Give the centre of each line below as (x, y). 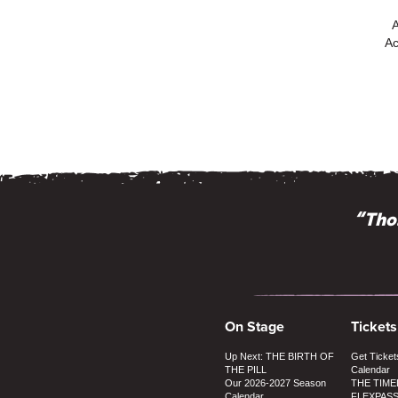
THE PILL (246, 369)
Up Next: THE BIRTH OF (279, 356)
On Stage (255, 326)
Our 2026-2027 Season (275, 382)
